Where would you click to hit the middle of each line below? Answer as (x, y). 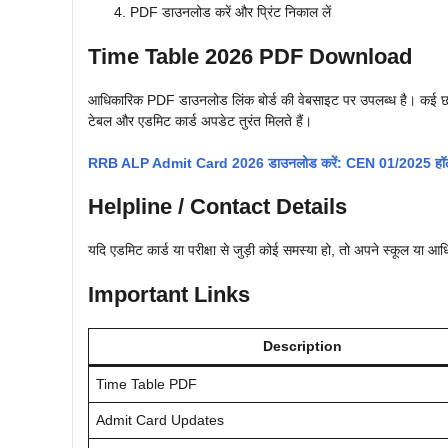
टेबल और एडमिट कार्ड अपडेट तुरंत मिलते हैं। (200, 121)
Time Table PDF (146, 384)
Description (302, 346)
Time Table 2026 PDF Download (250, 57)
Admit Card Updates (160, 420)
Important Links (169, 295)
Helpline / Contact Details (217, 207)
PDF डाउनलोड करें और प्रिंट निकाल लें (230, 12)
